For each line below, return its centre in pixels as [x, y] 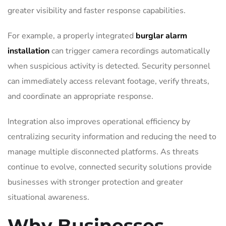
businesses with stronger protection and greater [95, 182]
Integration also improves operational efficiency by [99, 121]
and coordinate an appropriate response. [80, 96]
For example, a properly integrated [72, 36]
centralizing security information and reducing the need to [112, 136]
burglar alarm [161, 36]
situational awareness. [48, 197]
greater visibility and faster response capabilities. [97, 10]
